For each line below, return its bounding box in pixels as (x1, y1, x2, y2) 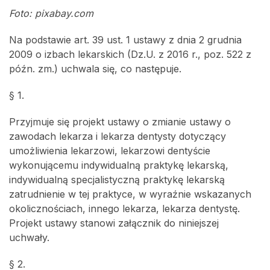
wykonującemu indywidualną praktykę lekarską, (9, 159, 228, 171)
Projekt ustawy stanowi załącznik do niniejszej (9, 217, 219, 229)
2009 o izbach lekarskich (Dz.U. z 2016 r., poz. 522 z (9, 48, 251, 60)
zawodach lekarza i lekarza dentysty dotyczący (9, 130, 226, 142)
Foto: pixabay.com (9, 7, 93, 19)
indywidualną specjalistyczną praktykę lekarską (9, 174, 225, 186)
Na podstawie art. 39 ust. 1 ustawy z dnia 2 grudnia (9, 34, 242, 46)
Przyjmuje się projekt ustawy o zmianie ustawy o (9, 116, 231, 128)
